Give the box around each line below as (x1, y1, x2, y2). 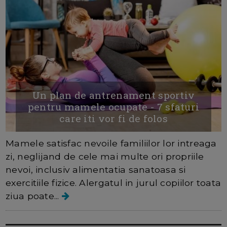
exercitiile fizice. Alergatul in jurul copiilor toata (6, 177, 221, 188)
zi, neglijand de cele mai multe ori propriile (6, 151, 204, 162)
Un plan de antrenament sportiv (32, 89, 195, 102)
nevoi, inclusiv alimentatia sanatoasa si (6, 164, 186, 175)
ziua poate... (6, 191, 62, 202)
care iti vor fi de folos (59, 112, 168, 125)
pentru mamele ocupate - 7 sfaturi (27, 100, 200, 113)
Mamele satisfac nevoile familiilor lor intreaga (6, 138, 217, 149)
